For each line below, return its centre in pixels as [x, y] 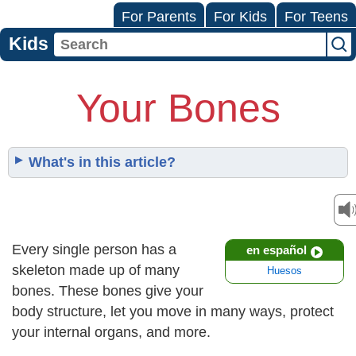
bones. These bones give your [108, 291]
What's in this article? [102, 162]
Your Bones [178, 108]
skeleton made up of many [96, 270]
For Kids [240, 17]
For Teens [316, 17]
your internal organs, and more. [111, 332]
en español [277, 250]
